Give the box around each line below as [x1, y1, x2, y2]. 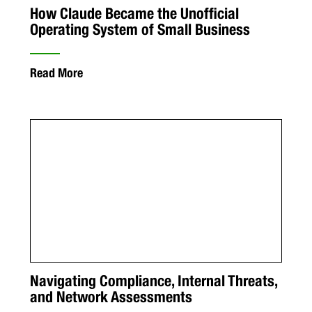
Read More [29, 65, 83, 80]
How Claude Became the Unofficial [29, 3, 239, 22]
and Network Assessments [29, 288, 192, 306]
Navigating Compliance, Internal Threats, [29, 272, 277, 290]
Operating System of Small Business [29, 19, 250, 38]
